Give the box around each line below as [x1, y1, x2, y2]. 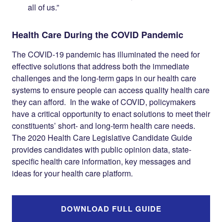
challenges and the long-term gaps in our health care [12, 72, 196, 84]
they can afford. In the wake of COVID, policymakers [12, 96, 196, 108]
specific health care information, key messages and [12, 156, 191, 167]
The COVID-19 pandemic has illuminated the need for [12, 49, 200, 60]
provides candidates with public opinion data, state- [12, 144, 191, 156]
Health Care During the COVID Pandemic [12, 28, 183, 42]
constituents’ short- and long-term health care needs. [12, 120, 195, 132]
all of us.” [28, 1, 59, 13]
